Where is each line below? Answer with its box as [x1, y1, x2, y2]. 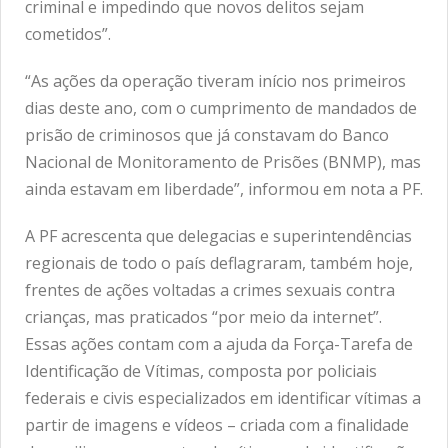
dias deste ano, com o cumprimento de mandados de [25, 97, 417, 120]
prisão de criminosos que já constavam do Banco [25, 124, 389, 147]
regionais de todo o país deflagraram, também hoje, [25, 252, 413, 275]
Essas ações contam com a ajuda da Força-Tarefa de [25, 333, 413, 356]
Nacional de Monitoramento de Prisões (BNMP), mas [25, 151, 421, 174]
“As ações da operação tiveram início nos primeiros [25, 70, 406, 93]
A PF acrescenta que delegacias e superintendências [25, 225, 412, 248]
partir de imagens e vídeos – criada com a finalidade [25, 414, 409, 437]
